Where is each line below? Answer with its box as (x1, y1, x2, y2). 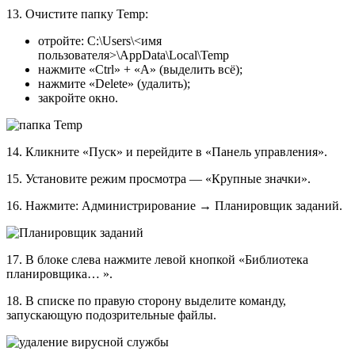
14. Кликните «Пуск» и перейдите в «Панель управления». (6, 145, 327, 159)
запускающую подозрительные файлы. (6, 308, 216, 323)
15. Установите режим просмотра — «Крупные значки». (6, 172, 311, 186)
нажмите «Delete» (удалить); (38, 77, 190, 91)
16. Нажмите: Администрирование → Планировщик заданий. (6, 199, 342, 213)
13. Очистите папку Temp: (6, 7, 148, 21)
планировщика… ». (6, 267, 113, 281)
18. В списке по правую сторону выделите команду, (6, 294, 286, 308)
